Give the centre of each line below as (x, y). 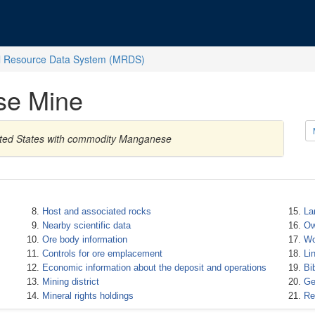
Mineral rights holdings (88, 296)
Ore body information (84, 239)
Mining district (70, 282)
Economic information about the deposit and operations (154, 268)
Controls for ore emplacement (102, 253)
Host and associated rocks (96, 211)
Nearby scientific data (86, 225)
